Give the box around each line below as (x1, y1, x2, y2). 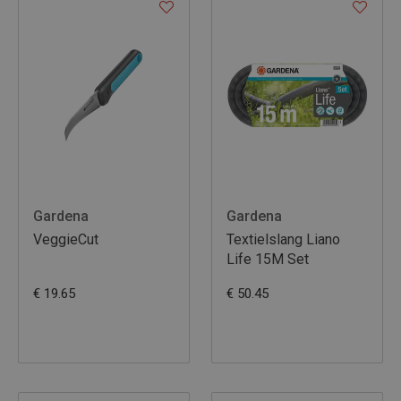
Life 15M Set (226, 251, 309, 269)
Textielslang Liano (226, 231, 340, 249)
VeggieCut (33, 231, 98, 249)
